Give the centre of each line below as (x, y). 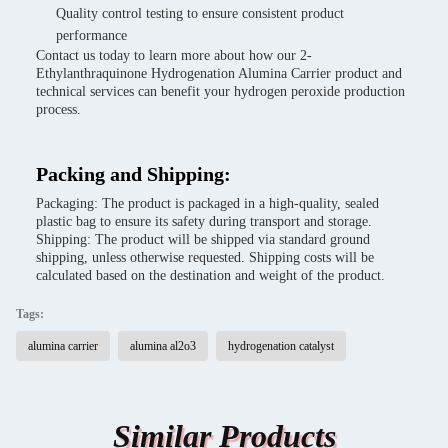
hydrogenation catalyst (281, 346)
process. (58, 109)
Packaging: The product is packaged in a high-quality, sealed (207, 203)
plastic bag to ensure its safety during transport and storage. (204, 221)
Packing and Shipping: (133, 174)
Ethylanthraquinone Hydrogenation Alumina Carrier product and (219, 73)
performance (91, 35)
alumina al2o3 (163, 346)
